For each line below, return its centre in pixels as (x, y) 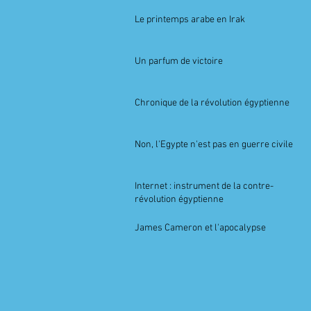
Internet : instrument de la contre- (204, 186)
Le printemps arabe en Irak (190, 20)
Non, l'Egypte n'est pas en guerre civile (214, 145)
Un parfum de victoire (179, 61)
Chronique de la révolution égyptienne (212, 103)
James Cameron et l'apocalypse (200, 228)
